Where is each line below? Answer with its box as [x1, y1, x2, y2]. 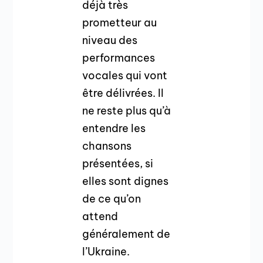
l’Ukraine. [82, 244, 130, 258]
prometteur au [82, 15, 157, 29]
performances [82, 50, 156, 65]
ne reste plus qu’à [82, 103, 171, 117]
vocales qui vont [82, 68, 168, 82]
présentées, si [82, 156, 154, 170]
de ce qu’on [82, 191, 141, 205]
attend [82, 209, 119, 223]
